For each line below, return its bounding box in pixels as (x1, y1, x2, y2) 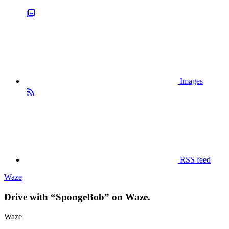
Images (178, 77, 203, 85)
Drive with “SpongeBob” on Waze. (4, 191, 150, 202)
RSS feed (178, 155, 211, 164)
